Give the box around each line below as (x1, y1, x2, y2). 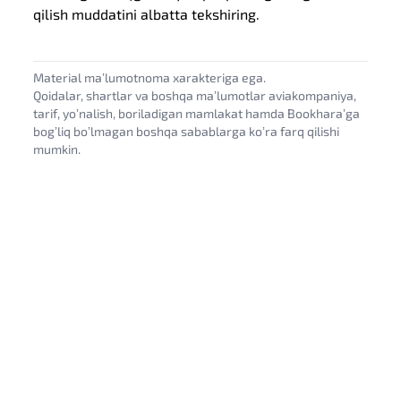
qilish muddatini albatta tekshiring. (33, 5, 260, 22)
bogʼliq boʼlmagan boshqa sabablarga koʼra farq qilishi (33, 124, 340, 139)
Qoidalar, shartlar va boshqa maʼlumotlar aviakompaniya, (33, 88, 357, 103)
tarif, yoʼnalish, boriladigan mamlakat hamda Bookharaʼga (33, 106, 361, 121)
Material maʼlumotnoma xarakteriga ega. (33, 70, 267, 85)
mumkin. (33, 141, 81, 157)
